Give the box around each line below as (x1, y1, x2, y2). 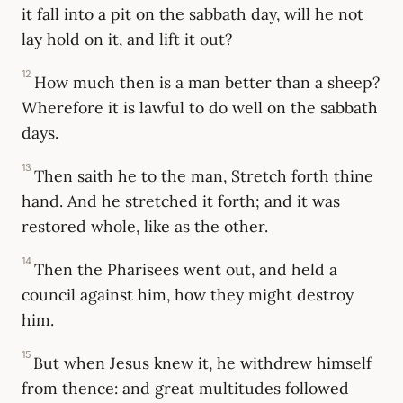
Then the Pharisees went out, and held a (34, 259, 338, 281)
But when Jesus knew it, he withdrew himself (33, 353, 372, 374)
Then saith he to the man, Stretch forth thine (34, 166, 374, 187)
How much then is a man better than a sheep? (34, 72, 381, 94)
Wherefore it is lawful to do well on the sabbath (22, 97, 378, 119)
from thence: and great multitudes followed (22, 378, 349, 399)
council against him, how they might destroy (22, 284, 354, 306)
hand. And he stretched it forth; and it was (22, 191, 340, 212)
